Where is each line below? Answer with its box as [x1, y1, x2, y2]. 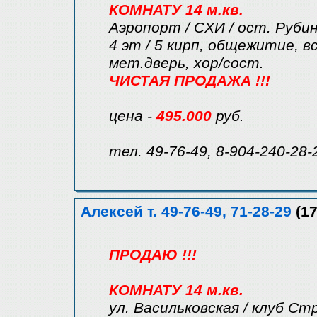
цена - [109, 108, 156, 125]
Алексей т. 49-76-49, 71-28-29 [81, 203, 292, 221]
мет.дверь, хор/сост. [109, 54, 264, 72]
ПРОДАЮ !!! [109, 246, 197, 264]
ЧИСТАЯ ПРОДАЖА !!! [109, 72, 270, 90]
